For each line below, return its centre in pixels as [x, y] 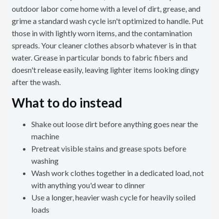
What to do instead [67, 103]
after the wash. [36, 82]
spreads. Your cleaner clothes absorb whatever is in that [104, 45]
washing [45, 161]
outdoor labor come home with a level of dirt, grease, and [106, 9]
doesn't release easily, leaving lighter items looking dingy [105, 70]
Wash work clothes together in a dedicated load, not [118, 173]
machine [45, 136]
